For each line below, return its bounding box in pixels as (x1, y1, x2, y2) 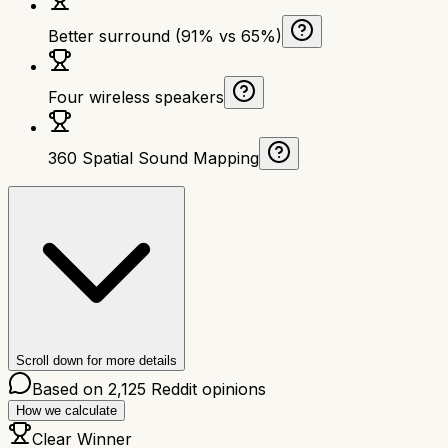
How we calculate (16, 402, 117, 418)
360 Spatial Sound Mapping (48, 147, 259, 168)
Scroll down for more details (16, 352, 177, 368)
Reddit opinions (146, 378, 266, 399)
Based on (32, 378, 108, 399)
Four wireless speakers (48, 86, 224, 107)
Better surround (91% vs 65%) (48, 25, 282, 46)
